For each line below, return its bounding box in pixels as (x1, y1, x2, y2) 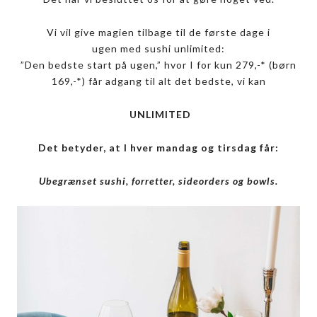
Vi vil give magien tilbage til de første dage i (47, 26, 270, 39)
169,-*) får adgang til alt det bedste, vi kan (51, 75, 266, 88)
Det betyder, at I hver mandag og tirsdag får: (38, 142, 279, 154)
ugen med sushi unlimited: (92, 42, 225, 55)
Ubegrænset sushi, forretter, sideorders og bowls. (39, 175, 278, 188)
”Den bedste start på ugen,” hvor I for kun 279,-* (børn (21, 59, 296, 71)
